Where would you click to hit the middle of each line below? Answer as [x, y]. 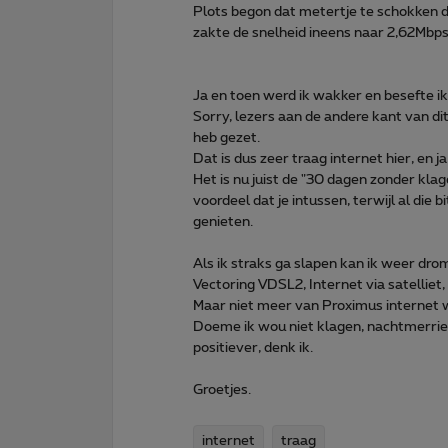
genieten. [223, 221]
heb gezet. [226, 137]
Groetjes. [222, 389]
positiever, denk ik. [253, 347]
